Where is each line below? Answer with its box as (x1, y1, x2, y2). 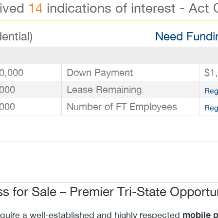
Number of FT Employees (67, 100, 177, 112)
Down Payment (67, 66, 133, 78)
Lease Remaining (67, 83, 142, 95)
